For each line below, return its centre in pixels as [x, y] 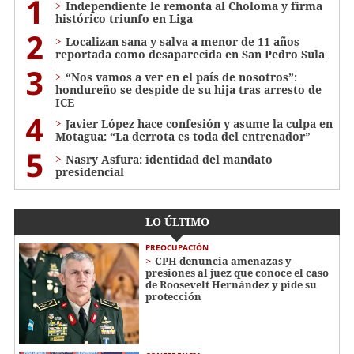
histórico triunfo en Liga [124, 19]
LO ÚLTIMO [177, 222]
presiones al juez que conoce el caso [237, 273]
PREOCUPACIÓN [177, 248]
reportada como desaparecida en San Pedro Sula [190, 55]
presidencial [90, 172]
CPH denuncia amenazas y [223, 261]
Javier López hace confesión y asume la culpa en [199, 124]
